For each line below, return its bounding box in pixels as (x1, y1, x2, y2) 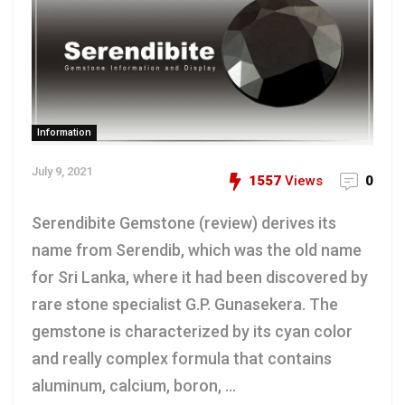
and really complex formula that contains (32, 349, 332, 368)
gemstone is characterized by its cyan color (32, 322, 353, 341)
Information (37, 127, 91, 138)
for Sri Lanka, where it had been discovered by (32, 268, 368, 287)
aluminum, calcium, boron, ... (32, 376, 236, 395)
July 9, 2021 (32, 165, 92, 178)
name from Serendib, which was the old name (32, 240, 362, 259)
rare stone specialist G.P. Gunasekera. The (32, 295, 338, 314)
